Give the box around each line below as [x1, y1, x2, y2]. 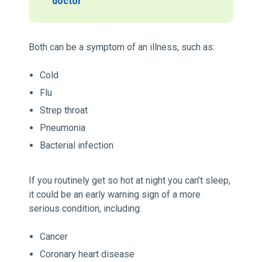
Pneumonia [40, 122, 86, 134]
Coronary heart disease [40, 249, 135, 260]
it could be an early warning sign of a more [28, 189, 201, 201]
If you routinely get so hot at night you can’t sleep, [28, 175, 230, 187]
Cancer [40, 231, 68, 243]
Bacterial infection [40, 140, 114, 151]
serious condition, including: [28, 203, 142, 215]
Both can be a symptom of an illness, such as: [28, 42, 215, 53]
